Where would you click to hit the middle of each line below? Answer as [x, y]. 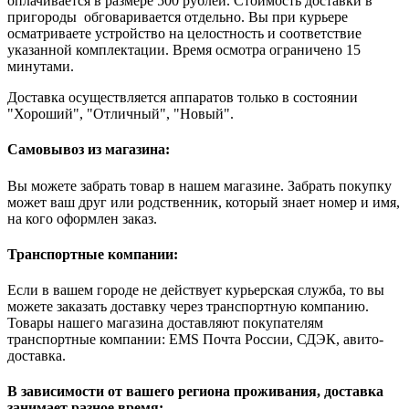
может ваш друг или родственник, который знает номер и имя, [204, 202]
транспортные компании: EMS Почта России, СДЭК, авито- [195, 340]
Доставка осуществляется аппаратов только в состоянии [183, 98]
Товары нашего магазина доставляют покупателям [165, 323]
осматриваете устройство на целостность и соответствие [184, 34]
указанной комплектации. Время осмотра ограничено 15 [184, 50]
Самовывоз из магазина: [89, 150]
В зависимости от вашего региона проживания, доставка [195, 392]
